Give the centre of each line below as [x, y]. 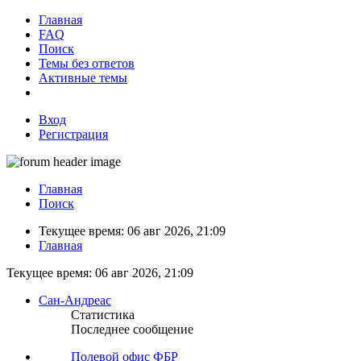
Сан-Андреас [75, 300]
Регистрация [73, 134]
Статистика [103, 315]
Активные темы [83, 78]
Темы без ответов [87, 63]
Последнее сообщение [132, 329]
